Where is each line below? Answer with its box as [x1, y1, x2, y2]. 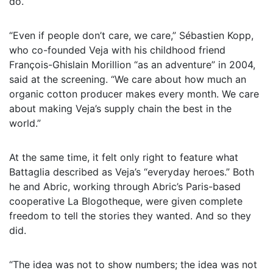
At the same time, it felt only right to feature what [9, 151, 238, 163]
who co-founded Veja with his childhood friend [9, 43, 225, 56]
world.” [9, 116, 41, 129]
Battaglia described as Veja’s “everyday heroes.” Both [9, 165, 254, 178]
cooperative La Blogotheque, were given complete [9, 194, 243, 207]
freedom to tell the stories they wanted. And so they [9, 209, 251, 222]
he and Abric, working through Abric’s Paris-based [9, 180, 241, 193]
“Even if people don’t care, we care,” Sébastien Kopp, [9, 29, 253, 41]
